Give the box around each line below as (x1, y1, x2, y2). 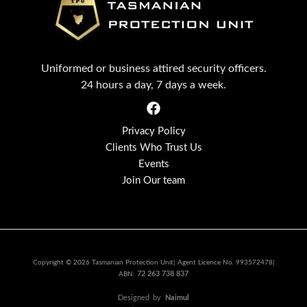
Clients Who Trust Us (105, 142, 202, 153)
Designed (118, 293, 149, 302)
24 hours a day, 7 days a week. (81, 79, 226, 90)
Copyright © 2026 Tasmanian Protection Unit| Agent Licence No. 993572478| (32, 258, 275, 266)
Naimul (165, 293, 189, 302)
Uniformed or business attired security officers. (40, 62, 267, 74)
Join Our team (122, 175, 185, 186)
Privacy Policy (121, 125, 186, 136)
